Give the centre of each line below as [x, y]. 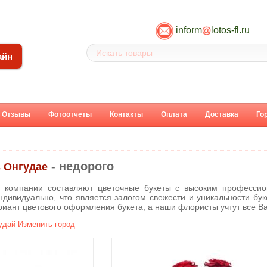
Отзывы [16, 114]
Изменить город [46, 225]
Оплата [174, 114]
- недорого [81, 167]
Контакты [126, 114]
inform [189, 30]
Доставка [222, 114]
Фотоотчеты [70, 114]
